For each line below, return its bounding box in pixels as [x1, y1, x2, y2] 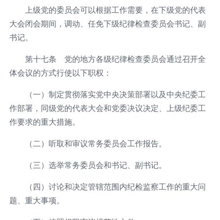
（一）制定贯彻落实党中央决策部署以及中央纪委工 [25, 89, 206, 99]
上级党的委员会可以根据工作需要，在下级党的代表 [25, 4, 206, 15]
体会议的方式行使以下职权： [9, 67, 111, 78]
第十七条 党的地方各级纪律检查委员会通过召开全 [25, 54, 206, 64]
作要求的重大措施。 [9, 116, 80, 127]
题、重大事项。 [9, 195, 64, 205]
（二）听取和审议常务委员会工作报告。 [25, 138, 166, 148]
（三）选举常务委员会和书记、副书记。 [25, 160, 166, 170]
